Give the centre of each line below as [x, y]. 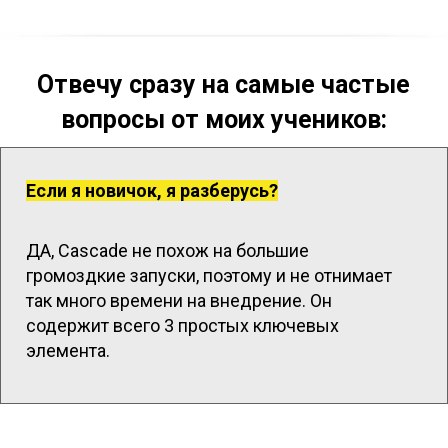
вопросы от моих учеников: [223, 120]
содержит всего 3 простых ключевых [182, 326]
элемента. [68, 351]
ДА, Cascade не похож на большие [167, 251]
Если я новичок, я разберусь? [152, 191]
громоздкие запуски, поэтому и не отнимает [209, 276]
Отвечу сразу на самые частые [224, 85]
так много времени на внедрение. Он [179, 301]
